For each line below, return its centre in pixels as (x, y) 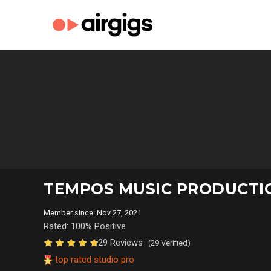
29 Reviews (122, 243)
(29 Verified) (169, 243)
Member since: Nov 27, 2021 (94, 213)
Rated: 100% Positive (85, 226)
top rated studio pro (93, 260)
